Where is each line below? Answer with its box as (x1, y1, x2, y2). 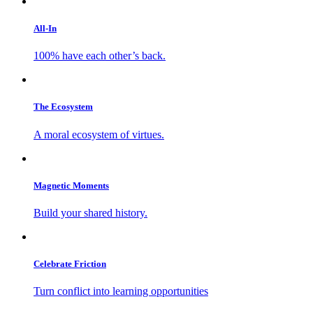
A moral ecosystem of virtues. (34, 128, 164, 140)
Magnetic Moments (34, 180, 109, 191)
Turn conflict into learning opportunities (34, 285, 208, 298)
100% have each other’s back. (34, 50, 166, 62)
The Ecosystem (34, 101, 93, 112)
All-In (34, 23, 57, 34)
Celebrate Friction (34, 259, 106, 270)
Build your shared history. (34, 206, 147, 219)
